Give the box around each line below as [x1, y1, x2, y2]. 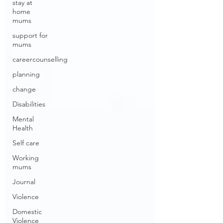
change [12, 85, 36, 94]
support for [12, 31, 48, 40]
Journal [12, 177, 35, 186]
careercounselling [12, 55, 68, 64]
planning [12, 70, 40, 79]
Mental [12, 114, 34, 123]
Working [12, 153, 39, 162]
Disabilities [12, 100, 45, 109]
